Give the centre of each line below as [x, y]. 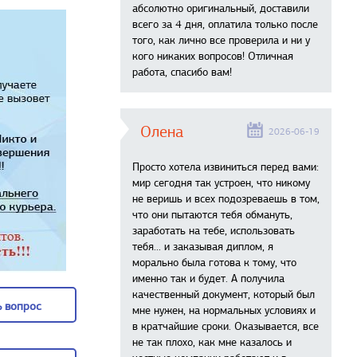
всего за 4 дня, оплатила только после [225, 24]
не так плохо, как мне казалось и [212, 342]
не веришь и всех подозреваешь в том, [226, 199]
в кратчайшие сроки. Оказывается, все [226, 326]
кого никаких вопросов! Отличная [213, 56]
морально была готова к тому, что [214, 263]
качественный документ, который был [224, 294]
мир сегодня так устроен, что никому [221, 183]
